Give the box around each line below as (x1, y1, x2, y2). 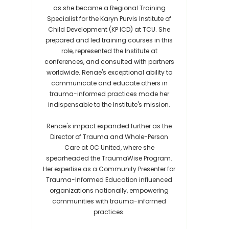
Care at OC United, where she (64, 143, 154, 152)
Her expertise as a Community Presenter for (43, 165, 176, 173)
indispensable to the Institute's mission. (48, 100, 171, 109)
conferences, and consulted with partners (44, 57, 174, 66)
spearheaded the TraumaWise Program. (46, 154, 173, 163)
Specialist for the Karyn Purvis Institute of (47, 14, 172, 23)
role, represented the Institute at (61, 47, 157, 55)
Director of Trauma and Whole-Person (50, 132, 169, 141)
